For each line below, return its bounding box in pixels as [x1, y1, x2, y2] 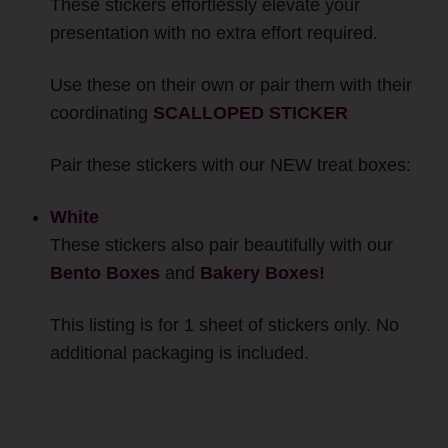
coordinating [50, 103, 153, 124]
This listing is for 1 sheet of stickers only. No [50, 315, 399, 336]
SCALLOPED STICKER [153, 103, 348, 124]
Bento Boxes [50, 263, 160, 284]
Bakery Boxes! [200, 263, 325, 284]
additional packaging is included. [50, 343, 309, 364]
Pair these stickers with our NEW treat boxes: [50, 155, 411, 176]
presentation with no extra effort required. [50, 23, 378, 44]
